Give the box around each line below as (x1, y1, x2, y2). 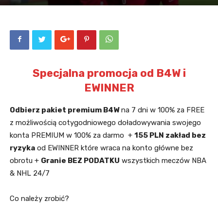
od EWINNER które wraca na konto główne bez (35, 144, 193, 153)
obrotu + (10, 156, 41, 165)
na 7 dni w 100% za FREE (119, 106, 204, 115)
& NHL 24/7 (10, 169, 50, 178)
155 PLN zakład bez (134, 131, 206, 140)
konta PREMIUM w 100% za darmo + (10, 131, 134, 140)
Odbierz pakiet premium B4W (10, 106, 119, 115)
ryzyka (10, 144, 35, 153)
